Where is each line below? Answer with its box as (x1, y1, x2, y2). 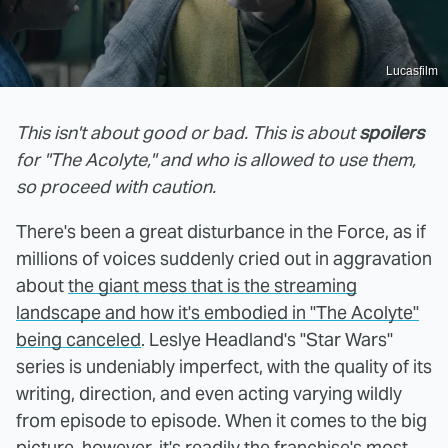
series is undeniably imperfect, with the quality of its (16, 354, 432, 378)
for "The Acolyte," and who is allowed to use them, (16, 147, 416, 171)
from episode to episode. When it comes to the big (16, 408, 427, 432)
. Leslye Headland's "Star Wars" (141, 327, 393, 351)
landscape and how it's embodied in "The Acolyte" (16, 300, 419, 324)
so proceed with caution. (16, 174, 216, 198)
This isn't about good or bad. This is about (16, 120, 359, 144)
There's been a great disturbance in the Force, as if (16, 219, 426, 243)
